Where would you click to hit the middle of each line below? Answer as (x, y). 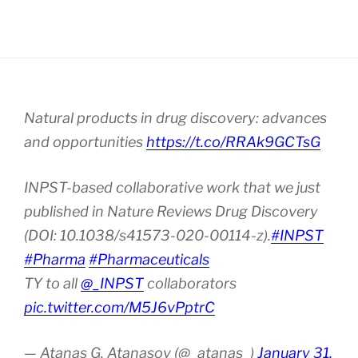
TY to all (52, 283)
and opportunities (85, 141)
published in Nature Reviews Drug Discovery (171, 211)
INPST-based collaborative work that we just (172, 187)
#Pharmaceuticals (149, 259)
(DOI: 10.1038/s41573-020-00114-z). (147, 235)
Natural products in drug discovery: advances (175, 117)
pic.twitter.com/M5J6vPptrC (119, 307)
